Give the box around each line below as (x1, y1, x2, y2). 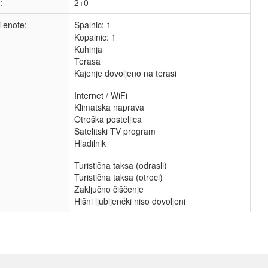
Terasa (74, 55, 100, 67)
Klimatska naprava (74, 101, 144, 113)
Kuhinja (74, 43, 102, 55)
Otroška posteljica (74, 113, 142, 125)
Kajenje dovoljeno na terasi (74, 67, 176, 79)
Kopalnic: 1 (74, 31, 116, 43)
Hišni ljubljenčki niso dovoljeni (74, 195, 185, 207)
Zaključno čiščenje (74, 183, 144, 195)
